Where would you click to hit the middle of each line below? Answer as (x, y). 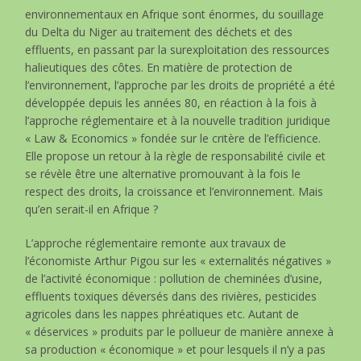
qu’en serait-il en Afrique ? (92, 209)
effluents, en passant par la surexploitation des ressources (178, 49)
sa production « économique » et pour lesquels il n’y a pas (176, 349)
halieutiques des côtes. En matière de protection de (159, 67)
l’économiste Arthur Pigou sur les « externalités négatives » (178, 260)
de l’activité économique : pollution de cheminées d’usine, (174, 278)
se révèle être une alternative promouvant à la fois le (163, 173)
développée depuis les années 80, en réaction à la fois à (171, 102)
